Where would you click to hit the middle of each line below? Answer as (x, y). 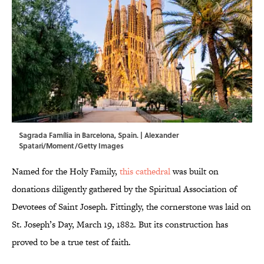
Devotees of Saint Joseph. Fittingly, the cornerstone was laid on (131, 207)
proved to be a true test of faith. (71, 242)
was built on (194, 171)
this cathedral (145, 171)
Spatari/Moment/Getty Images (71, 146)
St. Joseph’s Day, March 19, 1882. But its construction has (120, 225)
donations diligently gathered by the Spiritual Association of (124, 189)
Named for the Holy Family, (66, 171)
